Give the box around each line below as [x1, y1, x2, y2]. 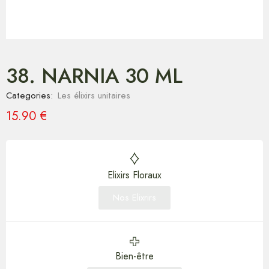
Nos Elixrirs [113, 191, 156, 205]
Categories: [6, 89, 53, 102]
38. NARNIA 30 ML [6, 61, 183, 91]
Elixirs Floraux [107, 168, 162, 183]
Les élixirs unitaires [58, 89, 130, 102]
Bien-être [115, 249, 154, 264]
